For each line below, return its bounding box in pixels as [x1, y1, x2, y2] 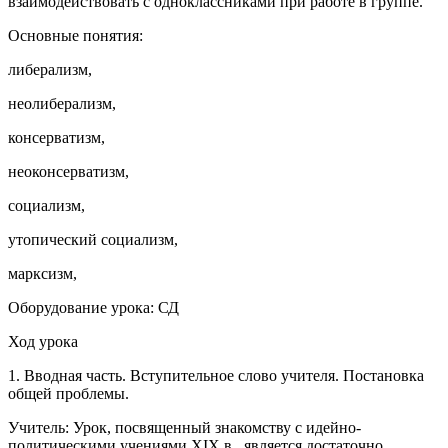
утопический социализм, [8, 230, 178, 248]
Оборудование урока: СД [8, 298, 179, 316]
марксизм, [8, 264, 77, 282]
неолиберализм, [8, 94, 116, 112]
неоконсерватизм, [8, 162, 129, 180]
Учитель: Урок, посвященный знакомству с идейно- [8, 418, 361, 436]
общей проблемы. [8, 384, 129, 402]
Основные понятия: [8, 26, 143, 44]
